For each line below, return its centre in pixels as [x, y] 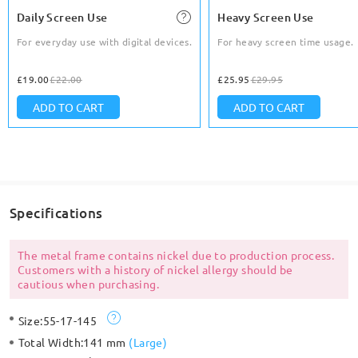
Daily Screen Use [62, 18]
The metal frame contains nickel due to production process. [176, 255]
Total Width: [51, 342]
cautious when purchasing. [88, 284]
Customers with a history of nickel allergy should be [155, 270]
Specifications [56, 213]
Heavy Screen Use [266, 18]
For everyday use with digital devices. [105, 42]
